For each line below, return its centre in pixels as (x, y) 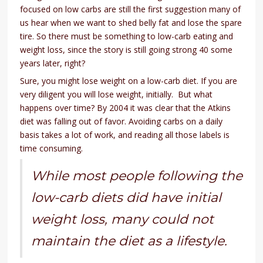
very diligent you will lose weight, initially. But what (117, 95)
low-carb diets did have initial (127, 198)
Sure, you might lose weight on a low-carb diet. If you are (129, 81)
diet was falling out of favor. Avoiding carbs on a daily (122, 122)
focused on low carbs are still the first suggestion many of (131, 9)
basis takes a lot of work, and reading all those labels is (125, 135)
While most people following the (137, 176)
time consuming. (52, 149)
